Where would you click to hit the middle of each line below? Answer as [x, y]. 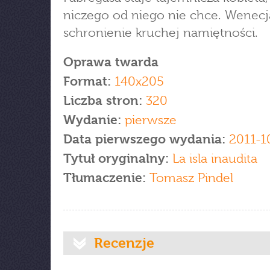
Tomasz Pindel [190, 178]
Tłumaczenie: [105, 178]
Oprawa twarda [111, 62]
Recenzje [124, 243]
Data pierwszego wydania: [146, 139]
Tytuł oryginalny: [118, 159]
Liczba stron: [103, 101]
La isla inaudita [215, 159]
